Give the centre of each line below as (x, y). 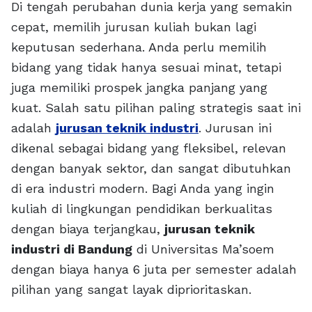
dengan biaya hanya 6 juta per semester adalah (154, 270)
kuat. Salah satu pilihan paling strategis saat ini (156, 108)
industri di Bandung (72, 249)
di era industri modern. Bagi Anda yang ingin (143, 189)
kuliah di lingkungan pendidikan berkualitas (142, 209)
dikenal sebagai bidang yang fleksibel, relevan (149, 148)
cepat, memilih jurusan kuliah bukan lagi (134, 27)
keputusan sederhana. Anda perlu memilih (139, 47)
